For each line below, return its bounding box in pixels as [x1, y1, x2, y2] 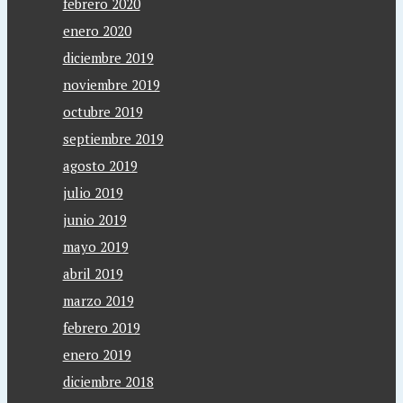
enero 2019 [62, 345, 131, 363]
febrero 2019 [62, 318, 140, 336]
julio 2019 [62, 184, 123, 201]
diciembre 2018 [62, 372, 154, 390]
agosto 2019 [62, 157, 138, 175]
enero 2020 [62, 22, 131, 40]
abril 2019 [62, 264, 123, 282]
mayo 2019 [62, 237, 129, 255]
